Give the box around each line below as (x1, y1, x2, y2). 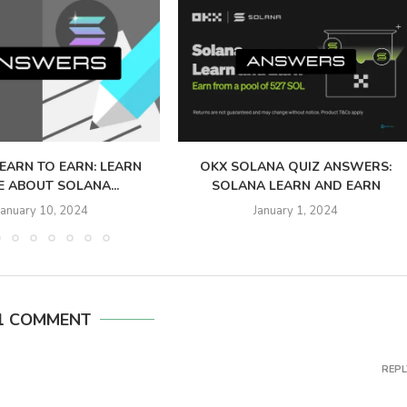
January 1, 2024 (253, 202, 339, 219)
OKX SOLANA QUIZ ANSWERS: (200, 157, 392, 175)
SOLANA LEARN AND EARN (211, 176, 381, 194)
